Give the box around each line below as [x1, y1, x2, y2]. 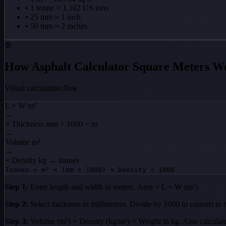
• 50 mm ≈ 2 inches [25, 22, 87, 31]
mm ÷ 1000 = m [46, 120, 97, 129]
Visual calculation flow [5, 84, 78, 93]
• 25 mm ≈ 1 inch [25, 13, 81, 22]
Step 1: [5, 183, 28, 192]
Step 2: [5, 200, 28, 209]
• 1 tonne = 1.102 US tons [25, 4, 108, 13]
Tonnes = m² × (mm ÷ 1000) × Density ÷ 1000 [5, 166, 175, 174]
